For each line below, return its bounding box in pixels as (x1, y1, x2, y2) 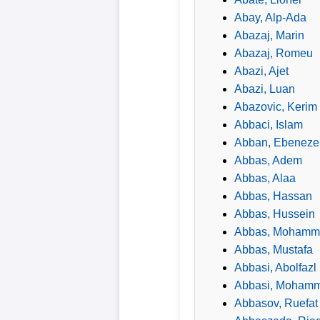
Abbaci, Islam (234, 118, 303, 131)
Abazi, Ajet (234, 64, 289, 77)
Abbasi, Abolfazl (234, 261, 316, 274)
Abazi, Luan (234, 82, 295, 95)
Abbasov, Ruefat (234, 296, 318, 309)
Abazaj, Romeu (234, 46, 313, 59)
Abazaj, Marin (234, 29, 304, 41)
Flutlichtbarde (14, 67, 91, 81)
